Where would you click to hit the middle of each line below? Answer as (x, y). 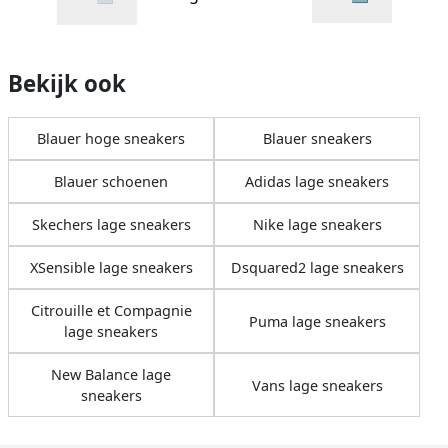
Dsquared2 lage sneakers (317, 268)
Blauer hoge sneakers (111, 139)
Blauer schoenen (111, 182)
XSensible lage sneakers (111, 268)
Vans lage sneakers (317, 385)
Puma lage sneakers (317, 321)
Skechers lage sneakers (111, 225)
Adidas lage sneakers (317, 182)
